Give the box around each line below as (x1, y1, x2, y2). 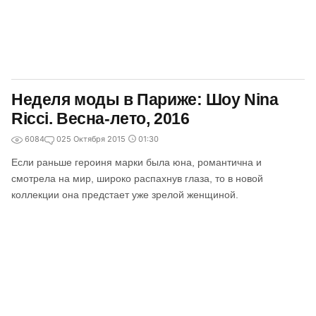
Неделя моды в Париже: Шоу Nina (11, 90, 279, 109)
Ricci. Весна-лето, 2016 (11, 109, 190, 128)
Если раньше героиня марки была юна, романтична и (11, 157, 262, 168)
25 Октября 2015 (61, 134, 126, 144)
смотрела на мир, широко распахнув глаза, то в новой (11, 173, 263, 184)
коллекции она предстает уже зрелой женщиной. (11, 189, 238, 200)
